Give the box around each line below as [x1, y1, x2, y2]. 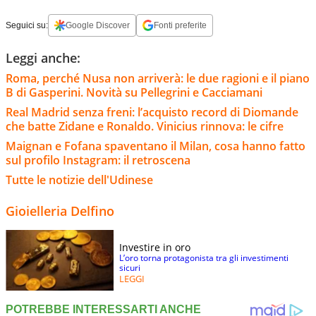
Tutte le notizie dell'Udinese [6, 171, 153, 188]
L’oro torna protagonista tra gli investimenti [119, 251, 288, 264]
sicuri [119, 261, 140, 274]
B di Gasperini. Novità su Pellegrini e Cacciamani [6, 84, 262, 100]
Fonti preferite [154, 20, 207, 30]
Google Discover [66, 20, 130, 30]
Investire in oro [119, 240, 190, 254]
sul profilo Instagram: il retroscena [6, 152, 190, 168]
